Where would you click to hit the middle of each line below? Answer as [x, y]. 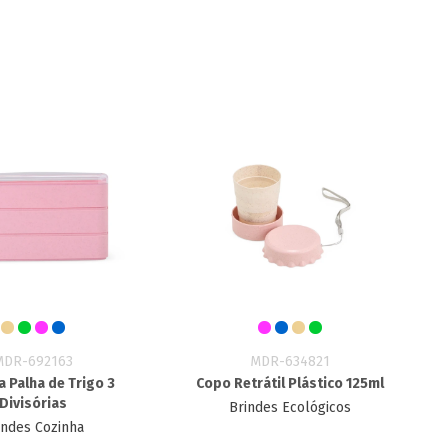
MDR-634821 [290, 361]
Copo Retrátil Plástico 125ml [290, 383]
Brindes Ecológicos [290, 407]
